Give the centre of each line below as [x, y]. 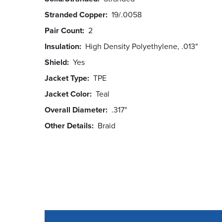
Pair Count [63, 31]
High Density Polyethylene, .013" [141, 47]
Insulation [62, 47]
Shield [56, 62]
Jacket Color [67, 94]
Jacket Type [66, 78]
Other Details [68, 126]
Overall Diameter [75, 110]
